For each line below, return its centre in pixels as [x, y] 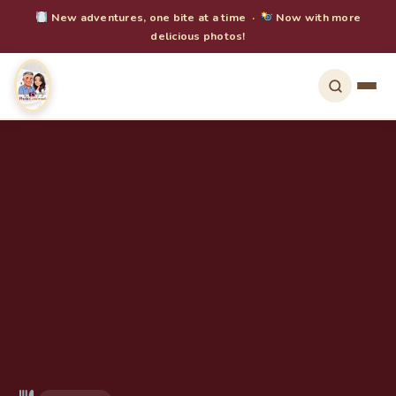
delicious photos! [198, 36]
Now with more [316, 17]
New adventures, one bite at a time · [154, 17]
